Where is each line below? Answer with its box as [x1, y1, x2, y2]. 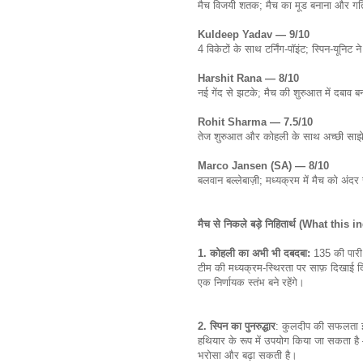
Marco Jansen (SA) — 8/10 [198, 159, 329, 172]
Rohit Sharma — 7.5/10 [198, 115, 313, 128]
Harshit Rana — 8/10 [198, 71, 299, 84]
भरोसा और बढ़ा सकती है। [198, 348, 301, 361]
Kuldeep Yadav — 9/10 [198, 28, 310, 41]
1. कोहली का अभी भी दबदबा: [198, 246, 314, 259]
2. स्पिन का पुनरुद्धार [198, 319, 275, 332]
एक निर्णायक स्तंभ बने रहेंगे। [198, 275, 308, 288]
